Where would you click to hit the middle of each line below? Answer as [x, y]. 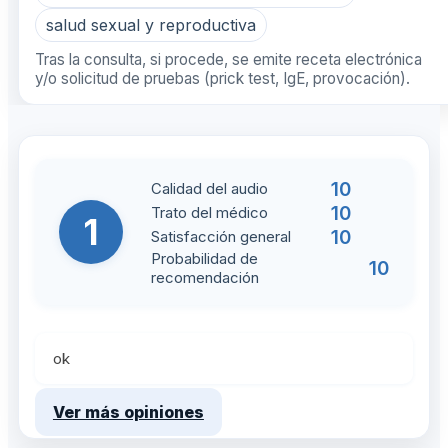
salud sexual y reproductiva [150, 25]
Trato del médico [209, 213]
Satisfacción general [220, 237]
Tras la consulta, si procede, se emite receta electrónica [228, 60]
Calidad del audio [209, 189]
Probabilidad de [204, 258]
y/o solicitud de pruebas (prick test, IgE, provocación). [222, 79]
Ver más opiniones [128, 411]
